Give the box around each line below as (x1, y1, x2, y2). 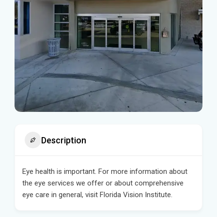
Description (41, 135, 86, 145)
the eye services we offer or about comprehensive (22, 179, 184, 187)
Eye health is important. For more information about (22, 167, 187, 176)
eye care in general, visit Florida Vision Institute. (22, 190, 172, 199)
